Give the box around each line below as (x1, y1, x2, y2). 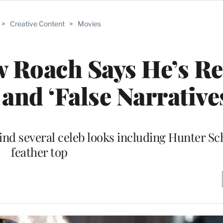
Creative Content (10, 19, 65, 28)
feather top (11, 143, 68, 160)
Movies (78, 19, 101, 28)
